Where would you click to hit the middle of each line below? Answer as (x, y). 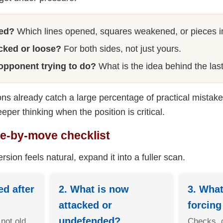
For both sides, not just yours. (121, 49)
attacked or (86, 205)
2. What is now (94, 189)
